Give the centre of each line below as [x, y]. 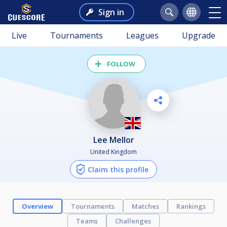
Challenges [133, 221]
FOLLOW [121, 64]
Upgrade [199, 35]
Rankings [191, 206]
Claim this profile [118, 169]
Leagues [142, 35]
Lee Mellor [116, 140]
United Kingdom [113, 152]
